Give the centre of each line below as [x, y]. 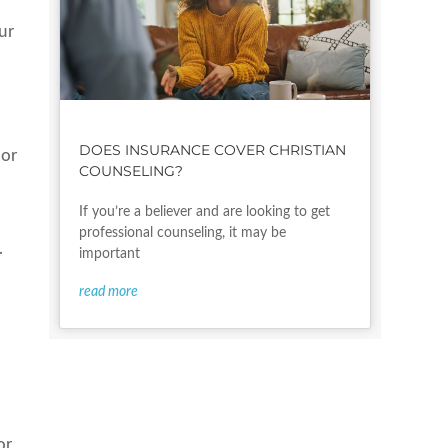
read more [108, 292]
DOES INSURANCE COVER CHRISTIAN [212, 150]
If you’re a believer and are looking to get [204, 212]
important [109, 254]
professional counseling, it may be [182, 233]
